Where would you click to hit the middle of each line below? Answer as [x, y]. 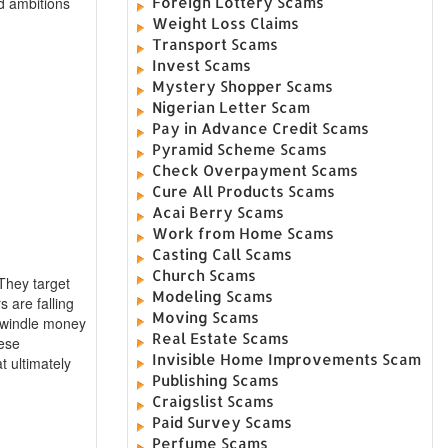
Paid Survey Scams [222, 422]
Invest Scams [202, 65]
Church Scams [204, 275]
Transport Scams [215, 44]
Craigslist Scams [213, 401]
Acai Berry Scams [218, 212]
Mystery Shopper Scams [243, 86]
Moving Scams [206, 317]
